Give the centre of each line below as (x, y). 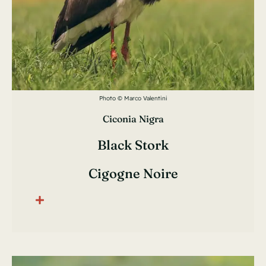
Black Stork (133, 145)
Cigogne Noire (133, 174)
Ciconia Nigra (133, 119)
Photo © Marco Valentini (133, 99)
